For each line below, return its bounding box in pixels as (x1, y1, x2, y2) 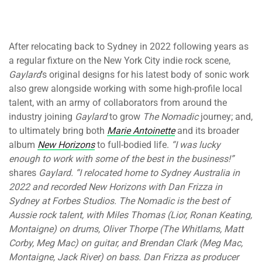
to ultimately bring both (9, 125, 107, 137)
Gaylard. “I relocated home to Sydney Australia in (39, 167, 240, 179)
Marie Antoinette (107, 125, 175, 137)
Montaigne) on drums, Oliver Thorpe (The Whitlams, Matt (9, 223, 243, 235)
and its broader (175, 125, 239, 137)
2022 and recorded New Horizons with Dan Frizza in (9, 181, 222, 193)
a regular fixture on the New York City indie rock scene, (9, 55, 230, 67)
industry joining (9, 111, 75, 123)
